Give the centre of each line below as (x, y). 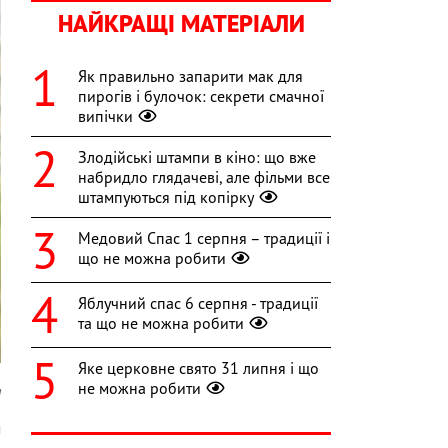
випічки (105, 116)
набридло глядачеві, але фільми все (204, 177)
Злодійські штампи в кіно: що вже (197, 157)
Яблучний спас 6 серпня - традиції (198, 303)
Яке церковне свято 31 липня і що (198, 368)
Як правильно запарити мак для (190, 76)
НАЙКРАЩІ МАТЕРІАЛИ (181, 24)
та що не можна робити (161, 323)
